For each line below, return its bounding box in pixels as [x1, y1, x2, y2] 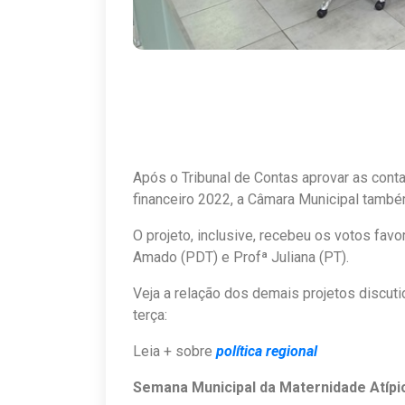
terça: [133, 306, 167, 324]
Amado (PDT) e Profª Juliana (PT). [133, 248, 349, 266]
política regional [216, 342, 317, 360]
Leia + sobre [133, 342, 216, 360]
